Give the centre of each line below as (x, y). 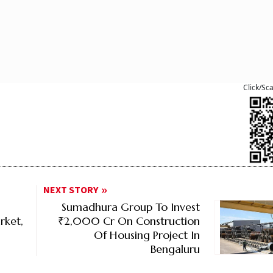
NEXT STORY (71, 190)
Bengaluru (175, 249)
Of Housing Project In (147, 235)
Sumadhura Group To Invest (130, 207)
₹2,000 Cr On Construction (129, 221)
